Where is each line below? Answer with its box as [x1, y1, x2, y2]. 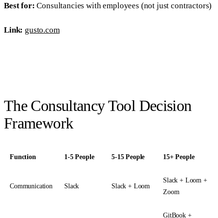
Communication [10, 182, 53, 190]
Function [10, 153, 36, 161]
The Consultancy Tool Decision [4, 96, 192, 114]
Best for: [4, 1, 35, 11]
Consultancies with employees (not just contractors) [35, 1, 212, 11]
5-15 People [111, 153, 145, 161]
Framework [4, 114, 73, 132]
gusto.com [25, 25, 60, 35]
